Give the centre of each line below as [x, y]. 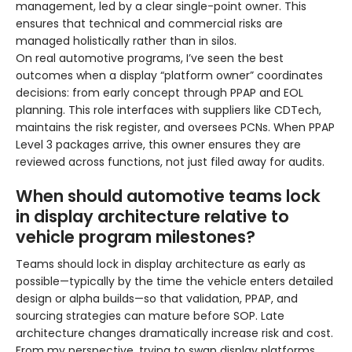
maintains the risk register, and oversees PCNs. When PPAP [175, 128]
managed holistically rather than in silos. [126, 41]
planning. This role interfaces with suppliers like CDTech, [169, 110]
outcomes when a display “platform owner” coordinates [169, 76]
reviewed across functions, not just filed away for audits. [170, 162]
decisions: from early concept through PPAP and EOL [159, 93]
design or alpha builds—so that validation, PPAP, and [157, 299]
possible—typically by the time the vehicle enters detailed [174, 282]
